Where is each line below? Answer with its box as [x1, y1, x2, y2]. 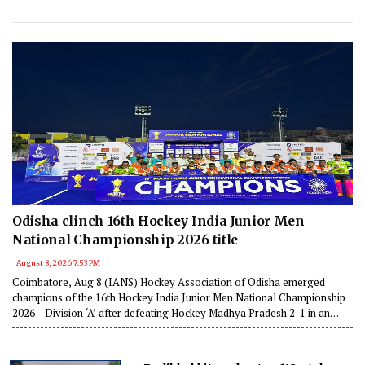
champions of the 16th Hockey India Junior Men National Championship [12, 289, 345, 305]
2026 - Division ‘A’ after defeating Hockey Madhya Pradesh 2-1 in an [12, 305, 330, 320]
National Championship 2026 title [12, 231, 238, 248]
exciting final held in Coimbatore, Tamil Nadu [12, 320, 226, 336]
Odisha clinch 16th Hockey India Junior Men [12, 213, 305, 229]
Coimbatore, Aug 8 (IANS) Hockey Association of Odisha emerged [12, 274, 325, 289]
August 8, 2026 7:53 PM [16, 257, 100, 267]
